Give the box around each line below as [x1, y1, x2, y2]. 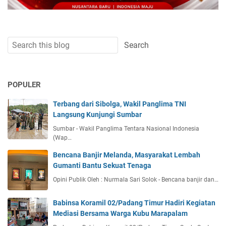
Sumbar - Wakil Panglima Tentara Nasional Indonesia [53, 125, 199, 132]
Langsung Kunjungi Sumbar [53, 110, 142, 119]
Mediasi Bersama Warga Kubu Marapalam [53, 209, 188, 217]
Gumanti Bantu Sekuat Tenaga [53, 161, 151, 169]
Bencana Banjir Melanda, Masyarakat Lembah [53, 150, 200, 159]
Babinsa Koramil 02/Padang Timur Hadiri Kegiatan [53, 198, 215, 207]
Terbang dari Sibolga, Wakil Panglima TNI [53, 99, 186, 108]
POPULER [8, 80, 41, 89]
